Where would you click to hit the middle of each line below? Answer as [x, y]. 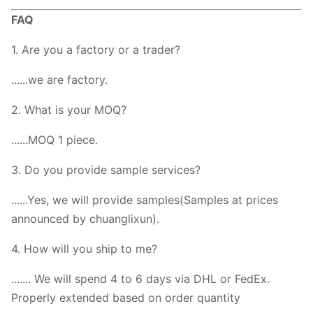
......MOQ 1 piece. [54, 140]
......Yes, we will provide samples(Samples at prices [145, 200]
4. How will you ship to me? [84, 249]
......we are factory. [59, 80]
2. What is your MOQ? [69, 110]
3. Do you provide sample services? [106, 170]
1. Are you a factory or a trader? [96, 50]
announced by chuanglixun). [85, 219]
